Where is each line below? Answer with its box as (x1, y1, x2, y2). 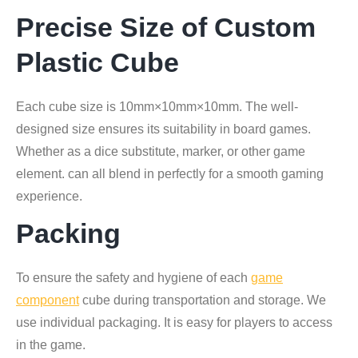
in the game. (16, 337, 86, 352)
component (16, 292, 79, 307)
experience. (16, 189, 82, 203)
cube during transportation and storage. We (79, 292, 326, 307)
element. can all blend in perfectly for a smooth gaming (16, 166, 324, 181)
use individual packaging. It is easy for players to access (16, 315, 332, 329)
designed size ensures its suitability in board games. (16, 121, 311, 136)
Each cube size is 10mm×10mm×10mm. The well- (16, 99, 298, 113)
